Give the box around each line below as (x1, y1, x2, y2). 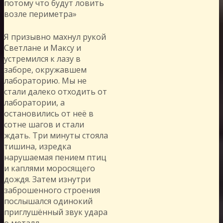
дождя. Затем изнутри (4, 173, 91, 185)
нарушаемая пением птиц (4, 151, 107, 163)
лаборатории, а (4, 97, 65, 108)
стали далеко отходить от (4, 86, 107, 97)
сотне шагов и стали (4, 118, 84, 130)
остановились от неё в (4, 108, 94, 119)
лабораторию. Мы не (4, 75, 87, 86)
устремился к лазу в (4, 53, 81, 64)
